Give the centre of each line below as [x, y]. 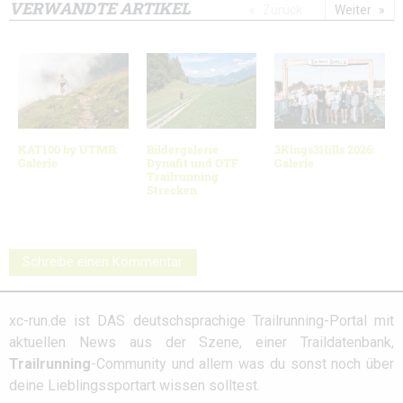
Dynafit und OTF [192, 162]
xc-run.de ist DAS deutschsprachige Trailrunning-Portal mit [201, 321]
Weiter [353, 10]
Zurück [282, 10]
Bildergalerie [182, 149]
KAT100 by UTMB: [68, 149]
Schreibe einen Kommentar [103, 262]
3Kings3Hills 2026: [325, 149]
